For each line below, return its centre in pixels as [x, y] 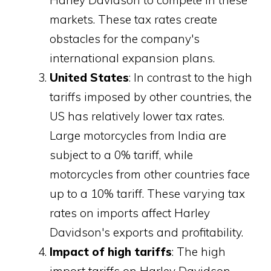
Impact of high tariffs [111, 251]
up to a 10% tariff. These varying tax [147, 193]
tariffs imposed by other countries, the [151, 96]
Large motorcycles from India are [138, 135]
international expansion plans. [132, 58]
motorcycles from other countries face [150, 174]
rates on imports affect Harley [130, 213]
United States [89, 77]
